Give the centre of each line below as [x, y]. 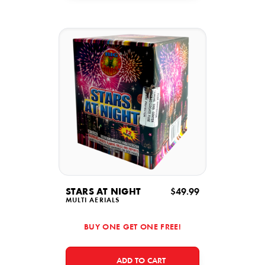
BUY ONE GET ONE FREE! [132, 228]
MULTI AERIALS [93, 201]
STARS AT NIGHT [104, 192]
